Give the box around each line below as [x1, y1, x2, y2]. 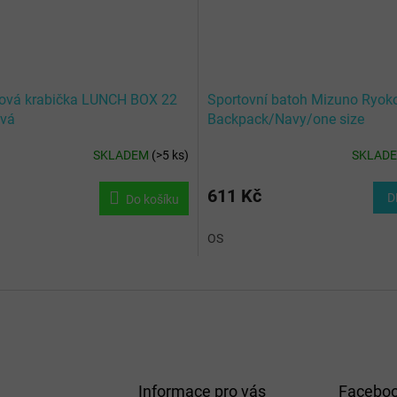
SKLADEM [93, 148, 152, 163]
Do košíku [126, 191, 179, 206]
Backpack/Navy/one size [207, 110, 364, 128]
